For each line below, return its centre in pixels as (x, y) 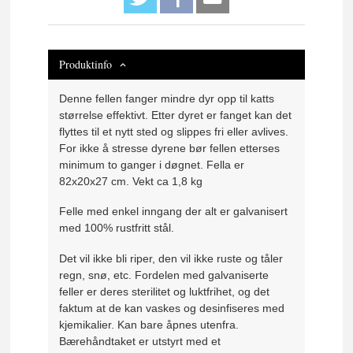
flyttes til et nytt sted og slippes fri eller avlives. (174, 131)
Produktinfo (86, 64)
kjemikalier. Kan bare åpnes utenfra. (149, 324)
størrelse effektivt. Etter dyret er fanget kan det (176, 115)
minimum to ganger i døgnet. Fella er (152, 164)
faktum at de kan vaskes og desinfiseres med (172, 308)
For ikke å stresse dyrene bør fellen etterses (170, 148)
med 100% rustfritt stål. (117, 228)
